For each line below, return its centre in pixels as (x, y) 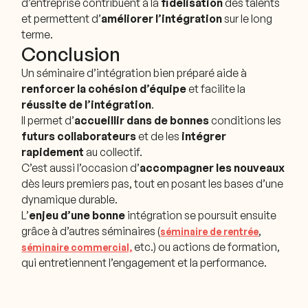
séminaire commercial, (77, 247)
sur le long (247, 18)
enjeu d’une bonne (77, 215)
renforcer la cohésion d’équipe (104, 88)
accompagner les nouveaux (212, 167)
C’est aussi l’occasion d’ (81, 167)
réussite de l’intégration (87, 104)
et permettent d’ (62, 18)
